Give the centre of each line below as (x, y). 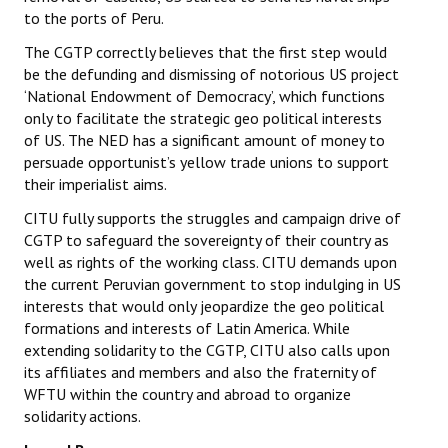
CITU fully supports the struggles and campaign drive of (212, 218)
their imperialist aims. (95, 184)
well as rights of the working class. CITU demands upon (210, 262)
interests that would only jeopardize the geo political (204, 306)
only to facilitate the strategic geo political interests (203, 118)
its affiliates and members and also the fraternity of (200, 372)
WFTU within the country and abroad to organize (187, 394)
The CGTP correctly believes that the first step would (205, 52)
